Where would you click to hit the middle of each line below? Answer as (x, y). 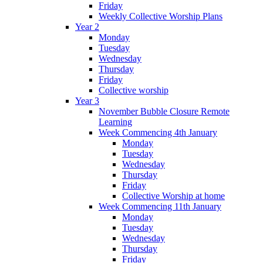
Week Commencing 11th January (160, 207)
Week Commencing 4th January (158, 133)
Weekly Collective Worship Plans (161, 16)
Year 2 (87, 27)
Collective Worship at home (173, 196)
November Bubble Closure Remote (164, 112)
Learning (115, 122)
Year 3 (87, 101)
